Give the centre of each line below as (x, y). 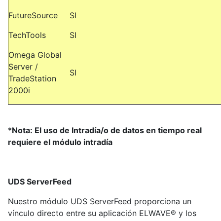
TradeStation (32, 78)
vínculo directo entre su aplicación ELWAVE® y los (102, 213)
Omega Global (35, 55)
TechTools (27, 35)
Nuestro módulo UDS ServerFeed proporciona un (100, 201)
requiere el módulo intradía (60, 142)
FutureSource (33, 15)
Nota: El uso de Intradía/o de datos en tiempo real (107, 130)
